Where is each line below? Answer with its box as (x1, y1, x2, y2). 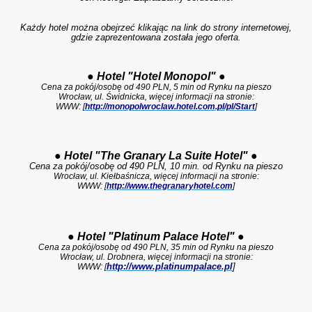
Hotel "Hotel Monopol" (96, 70, 219, 82)
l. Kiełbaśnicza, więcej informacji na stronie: (94, 171, 259, 181)
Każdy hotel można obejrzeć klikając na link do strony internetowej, (20, 22, 292, 33)
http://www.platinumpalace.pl (106, 261, 233, 272)
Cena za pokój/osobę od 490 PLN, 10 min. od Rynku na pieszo (29, 161, 283, 171)
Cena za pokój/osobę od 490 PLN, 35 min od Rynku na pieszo (38, 242, 274, 252)
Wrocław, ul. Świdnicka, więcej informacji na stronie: (58, 92, 254, 102)
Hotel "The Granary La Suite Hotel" (64, 150, 251, 162)
